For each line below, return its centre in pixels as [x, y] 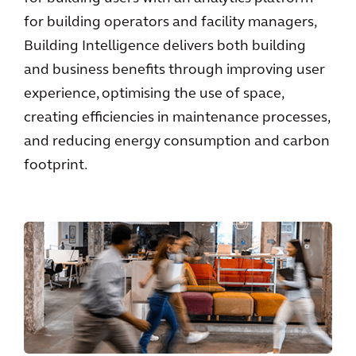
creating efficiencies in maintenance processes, [177, 118]
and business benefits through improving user [174, 70]
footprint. [56, 166]
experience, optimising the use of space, [154, 94]
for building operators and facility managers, [170, 23]
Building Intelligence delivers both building [165, 46]
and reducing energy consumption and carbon [177, 142]
